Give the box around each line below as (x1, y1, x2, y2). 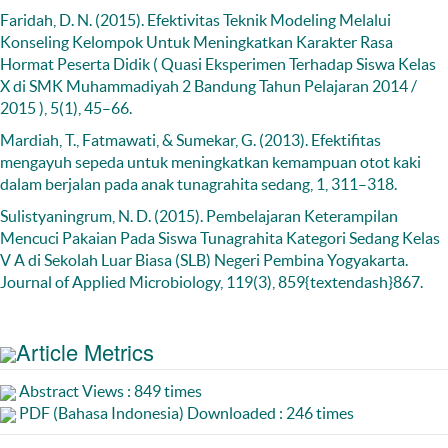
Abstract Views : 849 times (16, 382, 202, 401)
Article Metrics (16, 336, 154, 368)
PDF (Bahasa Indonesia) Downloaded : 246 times (16, 404, 354, 423)
